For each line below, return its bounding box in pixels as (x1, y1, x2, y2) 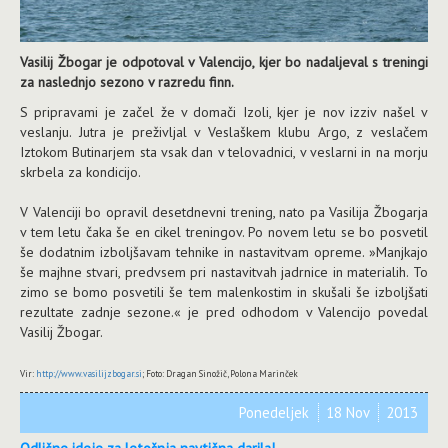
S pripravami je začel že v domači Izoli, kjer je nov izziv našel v (20, 103, 428, 122)
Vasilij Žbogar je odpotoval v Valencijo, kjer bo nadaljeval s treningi (20, 53, 428, 72)
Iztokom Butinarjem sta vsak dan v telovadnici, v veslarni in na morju (20, 143, 428, 162)
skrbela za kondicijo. (20, 163, 141, 182)
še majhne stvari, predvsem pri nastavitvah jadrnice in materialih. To (20, 263, 428, 282)
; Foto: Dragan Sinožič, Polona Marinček (142, 368, 298, 380)
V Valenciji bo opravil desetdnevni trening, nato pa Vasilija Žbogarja (20, 203, 428, 222)
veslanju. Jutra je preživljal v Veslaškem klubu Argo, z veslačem (20, 123, 428, 142)
